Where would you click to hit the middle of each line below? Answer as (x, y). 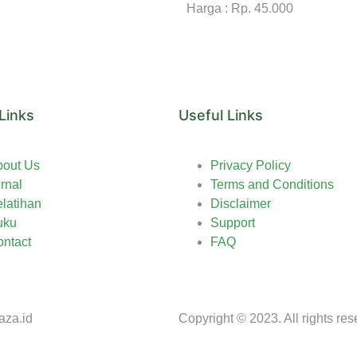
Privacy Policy (251, 166)
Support (233, 223)
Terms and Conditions (272, 185)
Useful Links (221, 116)
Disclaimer (241, 204)
